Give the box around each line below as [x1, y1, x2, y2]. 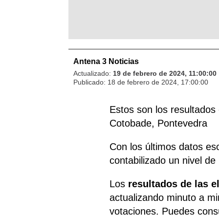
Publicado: [73, 78, 108, 86]
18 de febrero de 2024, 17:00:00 [108, 78, 208, 86]
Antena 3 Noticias [73, 57, 139, 66]
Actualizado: [73, 69, 113, 77]
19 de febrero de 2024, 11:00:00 [113, 69, 217, 77]
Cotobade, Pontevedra [109, 117, 208, 129]
